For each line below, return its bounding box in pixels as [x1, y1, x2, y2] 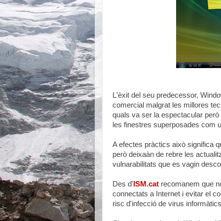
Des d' [112, 180, 133, 188]
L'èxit [112, 91, 129, 99]
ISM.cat [133, 180, 159, 188]
